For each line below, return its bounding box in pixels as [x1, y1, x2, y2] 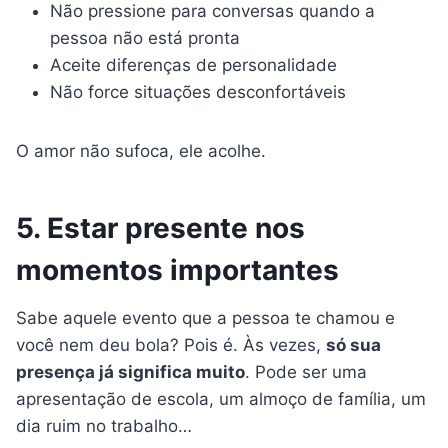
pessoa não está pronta [50, 28, 240, 49]
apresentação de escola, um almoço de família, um [16, 389, 426, 410]
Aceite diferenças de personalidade [50, 55, 337, 76]
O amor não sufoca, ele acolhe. [16, 141, 266, 162]
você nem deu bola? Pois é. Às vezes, [16, 335, 326, 356]
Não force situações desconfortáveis [50, 82, 346, 103]
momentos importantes [16, 253, 339, 288]
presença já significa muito [16, 362, 245, 383]
